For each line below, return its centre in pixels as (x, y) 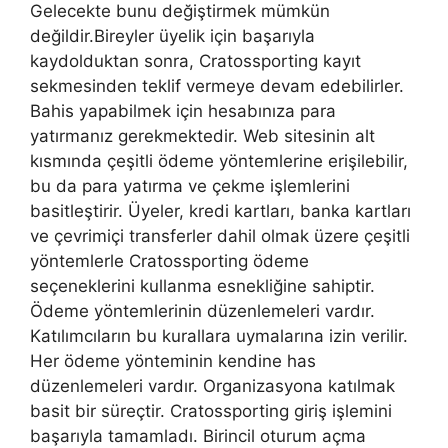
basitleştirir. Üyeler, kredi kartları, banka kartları (220, 210)
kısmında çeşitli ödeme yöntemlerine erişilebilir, (219, 160)
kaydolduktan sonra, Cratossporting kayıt (195, 60)
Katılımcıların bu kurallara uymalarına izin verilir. (219, 335)
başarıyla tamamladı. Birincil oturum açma (198, 435)
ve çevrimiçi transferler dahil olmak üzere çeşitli (220, 235)
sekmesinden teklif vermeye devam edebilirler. (217, 85)
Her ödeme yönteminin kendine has (173, 360)
